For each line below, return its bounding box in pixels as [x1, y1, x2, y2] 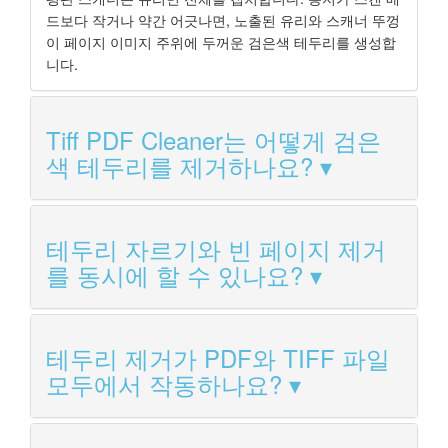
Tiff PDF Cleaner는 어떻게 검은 [46, 122, 381, 158]
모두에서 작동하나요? [46, 366, 282, 402]
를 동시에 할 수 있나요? [46, 257, 303, 293]
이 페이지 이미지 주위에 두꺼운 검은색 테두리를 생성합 [46, 32, 396, 53]
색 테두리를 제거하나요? [46, 148, 313, 184]
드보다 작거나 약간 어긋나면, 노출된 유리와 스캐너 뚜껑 [46, 10, 400, 31]
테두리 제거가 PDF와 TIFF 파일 [46, 340, 390, 376]
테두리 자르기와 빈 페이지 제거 [46, 231, 386, 267]
